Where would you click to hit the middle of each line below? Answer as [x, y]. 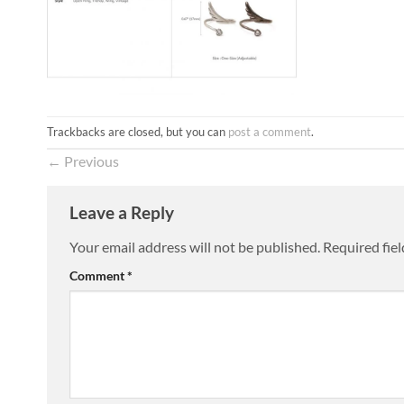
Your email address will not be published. [195, 246]
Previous [90, 161]
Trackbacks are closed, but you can [138, 132]
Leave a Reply [124, 213]
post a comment [270, 132]
